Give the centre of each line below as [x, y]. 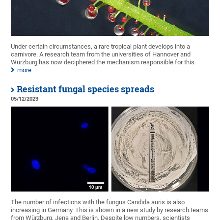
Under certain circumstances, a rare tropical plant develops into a [101, 46]
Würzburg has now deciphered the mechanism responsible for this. [104, 62]
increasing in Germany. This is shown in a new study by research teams [110, 210]
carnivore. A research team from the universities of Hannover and [101, 54]
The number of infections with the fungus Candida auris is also [98, 202]
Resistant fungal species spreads [86, 89]
